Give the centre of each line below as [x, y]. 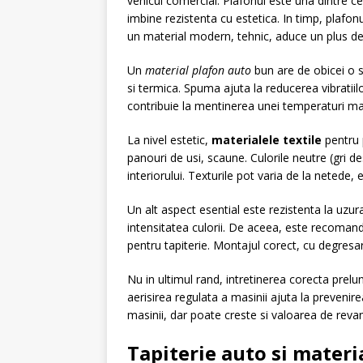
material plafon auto [198, 70]
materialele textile [267, 140]
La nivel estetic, [169, 140]
